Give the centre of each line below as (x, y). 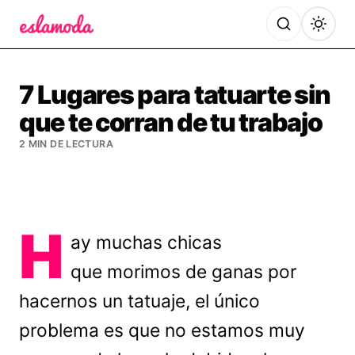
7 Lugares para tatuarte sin (175, 95)
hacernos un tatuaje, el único (139, 301)
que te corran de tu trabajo (171, 122)
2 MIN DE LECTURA (66, 144)
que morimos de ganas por (184, 272)
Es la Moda (53, 44)
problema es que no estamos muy (162, 330)
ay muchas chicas (147, 242)
